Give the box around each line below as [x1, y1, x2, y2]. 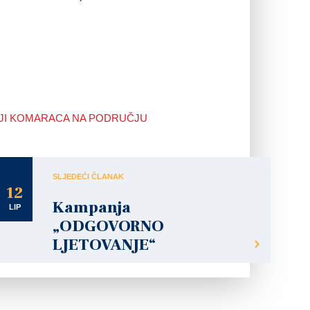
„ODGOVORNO [53, 216, 164, 237]
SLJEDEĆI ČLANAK [53, 172, 124, 181]
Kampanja [53, 197, 131, 218]
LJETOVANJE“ [53, 235, 156, 255]
